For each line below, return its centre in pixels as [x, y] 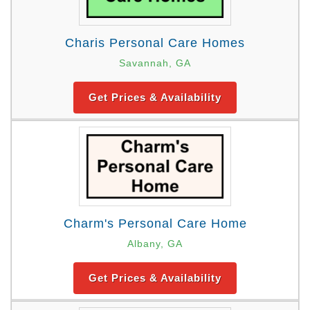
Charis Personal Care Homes [155, 43]
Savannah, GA [155, 63]
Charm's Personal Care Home [155, 223]
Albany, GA [155, 243]
